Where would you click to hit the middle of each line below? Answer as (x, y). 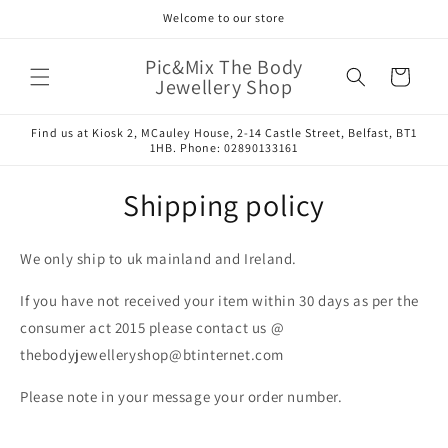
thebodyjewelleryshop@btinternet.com (152, 355)
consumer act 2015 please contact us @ (152, 328)
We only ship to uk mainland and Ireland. (160, 259)
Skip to (54, 13)
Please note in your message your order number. (181, 397)
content (56, 31)
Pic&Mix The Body (224, 66)
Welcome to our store (224, 17)
